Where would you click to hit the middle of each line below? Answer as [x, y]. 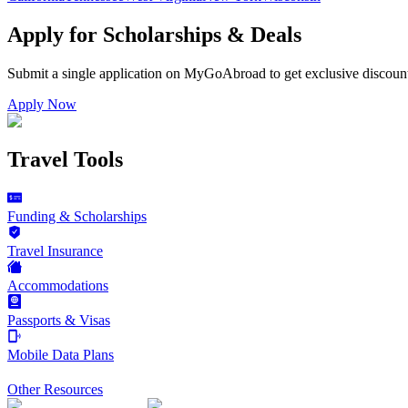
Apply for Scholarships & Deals [154, 35]
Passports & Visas [59, 320]
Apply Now [42, 105]
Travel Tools [65, 160]
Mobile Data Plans [61, 354]
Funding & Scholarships [77, 216]
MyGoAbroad [225, 74]
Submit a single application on [94, 74]
